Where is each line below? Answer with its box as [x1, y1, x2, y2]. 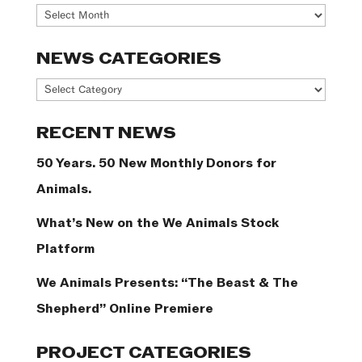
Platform [36, 240, 95, 259]
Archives [35, 2, 102, 24]
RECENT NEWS [36, 123, 176, 145]
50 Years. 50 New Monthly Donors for [36, 154, 276, 173]
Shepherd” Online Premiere [36, 300, 213, 318]
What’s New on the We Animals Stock [36, 214, 279, 233]
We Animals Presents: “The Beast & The [36, 274, 298, 293]
